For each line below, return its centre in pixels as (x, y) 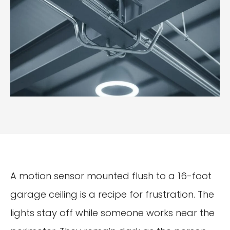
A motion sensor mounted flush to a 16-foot (111, 176)
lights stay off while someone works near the (112, 213)
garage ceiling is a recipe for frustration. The (112, 194)
